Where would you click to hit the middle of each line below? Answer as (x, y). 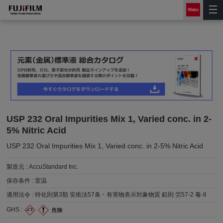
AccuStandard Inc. (54, 167)
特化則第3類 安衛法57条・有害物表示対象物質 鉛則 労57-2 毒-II (121, 195)
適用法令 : (21, 195)
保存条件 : (21, 181)
